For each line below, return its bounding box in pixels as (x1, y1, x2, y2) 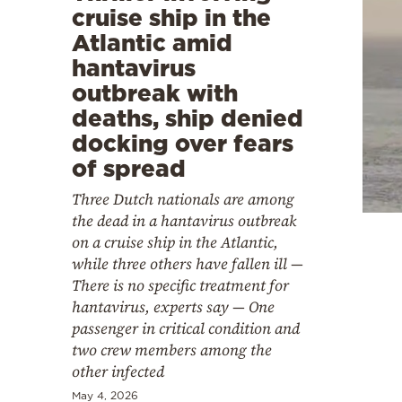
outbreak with (72, 79, 238, 106)
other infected (72, 360, 164, 382)
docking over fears (72, 129, 293, 156)
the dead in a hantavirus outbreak (72, 209, 296, 232)
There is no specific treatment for (72, 274, 289, 296)
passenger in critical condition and (72, 317, 300, 339)
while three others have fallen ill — (72, 252, 303, 275)
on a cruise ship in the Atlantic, (72, 231, 278, 253)
